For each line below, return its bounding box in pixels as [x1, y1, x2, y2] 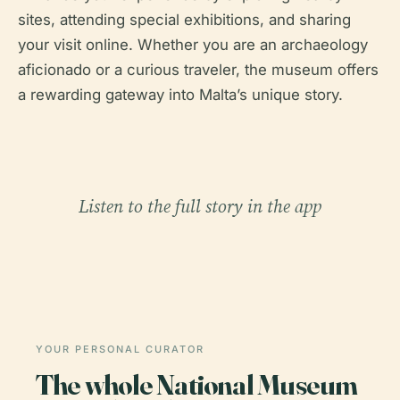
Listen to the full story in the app [79, 193, 321, 219]
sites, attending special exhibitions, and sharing [18, 10, 351, 29]
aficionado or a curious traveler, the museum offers [18, 60, 379, 79]
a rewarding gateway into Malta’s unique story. [18, 85, 343, 104]
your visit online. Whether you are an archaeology [18, 35, 368, 54]
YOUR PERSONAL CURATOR [36, 342, 204, 355]
